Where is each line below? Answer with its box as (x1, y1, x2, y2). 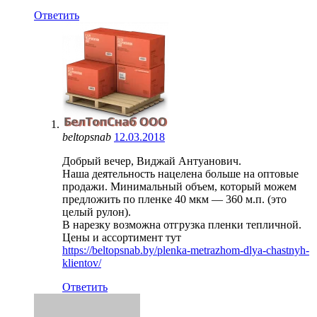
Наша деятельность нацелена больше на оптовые (62, 167, 299, 180)
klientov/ (62, 256, 101, 269)
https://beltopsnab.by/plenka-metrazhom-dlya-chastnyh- (62, 243, 309, 256)
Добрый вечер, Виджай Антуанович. (62, 154, 241, 167)
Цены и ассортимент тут (62, 231, 181, 243)
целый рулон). (62, 205, 131, 218)
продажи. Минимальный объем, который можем (62, 180, 296, 192)
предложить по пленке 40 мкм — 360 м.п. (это (62, 192, 287, 205)
